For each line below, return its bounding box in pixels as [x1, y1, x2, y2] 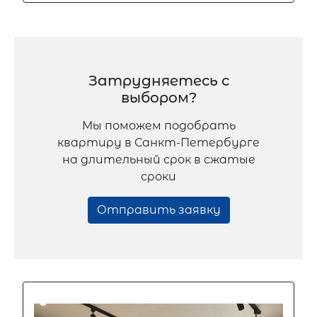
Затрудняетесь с [88, 72, 229, 90]
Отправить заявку [96, 203, 221, 217]
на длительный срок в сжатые [62, 153, 255, 167]
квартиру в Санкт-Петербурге [57, 136, 260, 150]
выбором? [120, 89, 197, 107]
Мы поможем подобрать [81, 119, 236, 133]
